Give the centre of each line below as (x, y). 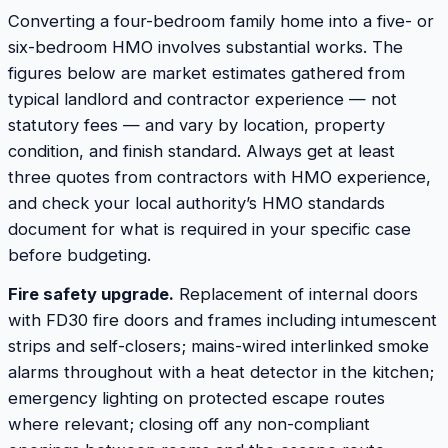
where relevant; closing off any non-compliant (189, 424)
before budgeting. (79, 254)
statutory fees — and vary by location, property (196, 124)
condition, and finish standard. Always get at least (201, 150)
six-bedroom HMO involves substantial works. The (205, 46)
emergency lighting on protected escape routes (196, 398)
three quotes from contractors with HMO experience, (219, 176)
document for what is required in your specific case (209, 228)
